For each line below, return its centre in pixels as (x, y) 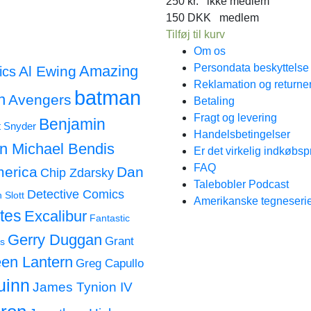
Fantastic (109, 218)
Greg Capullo (109, 263)
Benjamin (72, 124)
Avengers (40, 100)
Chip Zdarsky (77, 173)
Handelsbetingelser (242, 134)
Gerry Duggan (54, 240)
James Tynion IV (82, 287)
